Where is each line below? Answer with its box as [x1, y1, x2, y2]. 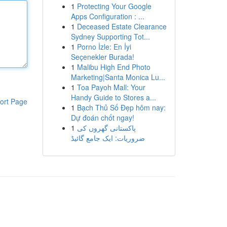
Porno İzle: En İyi [77, 42, 131, 52]
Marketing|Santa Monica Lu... [70, 72, 165, 82]
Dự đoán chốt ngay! [70, 112, 134, 123]
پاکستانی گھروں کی [77, 123, 136, 133]
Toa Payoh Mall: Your [77, 82, 145, 92]
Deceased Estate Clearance [77, 21, 167, 31]
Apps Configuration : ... [70, 11, 144, 21]
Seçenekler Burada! [70, 52, 134, 62]
